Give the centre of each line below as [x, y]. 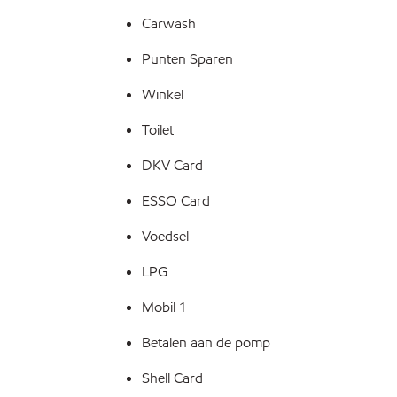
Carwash [169, 23]
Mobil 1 [164, 307]
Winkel [163, 94]
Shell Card [172, 378]
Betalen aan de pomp [206, 343]
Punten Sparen [187, 59]
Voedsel [165, 236]
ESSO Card [176, 201]
